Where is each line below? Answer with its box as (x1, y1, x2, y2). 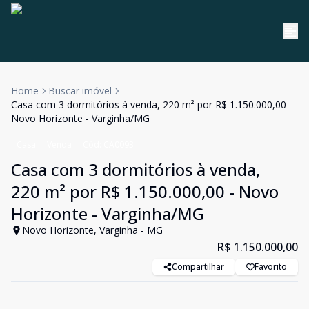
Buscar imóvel (48, 84, 112, 97)
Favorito (255, 261, 287, 272)
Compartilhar (172, 261, 224, 272)
